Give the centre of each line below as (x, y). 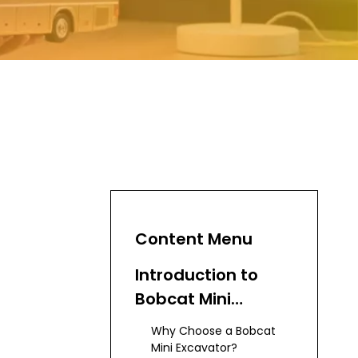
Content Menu (194, 239)
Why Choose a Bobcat (213, 331)
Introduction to (197, 275)
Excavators (181, 323)
